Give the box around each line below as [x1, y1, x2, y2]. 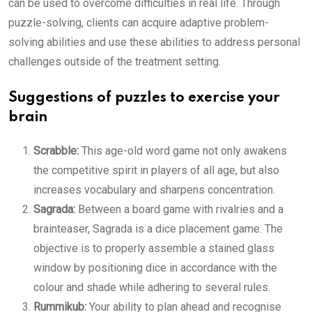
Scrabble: [33, 144, 81, 157]
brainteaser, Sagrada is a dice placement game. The [33, 222, 283, 235]
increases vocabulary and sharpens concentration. [33, 183, 275, 196]
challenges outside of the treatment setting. [8, 55, 221, 68]
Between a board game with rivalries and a [75, 203, 283, 216]
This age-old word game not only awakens [81, 144, 287, 157]
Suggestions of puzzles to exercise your [8, 91, 280, 105]
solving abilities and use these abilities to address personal [8, 36, 300, 49]
